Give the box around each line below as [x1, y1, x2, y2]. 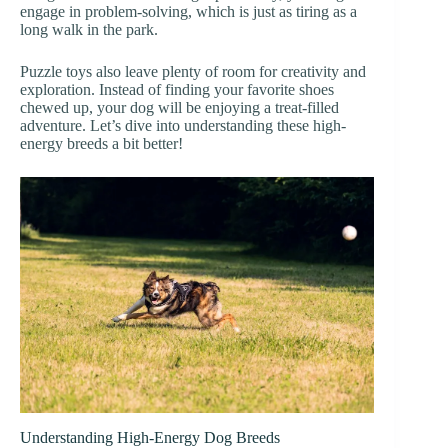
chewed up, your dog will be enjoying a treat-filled [20, 99, 339, 117]
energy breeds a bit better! [20, 135, 183, 153]
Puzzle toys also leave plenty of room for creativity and [20, 63, 366, 81]
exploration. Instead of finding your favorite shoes [20, 81, 334, 99]
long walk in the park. [20, 21, 158, 39]
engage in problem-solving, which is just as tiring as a [20, 3, 357, 21]
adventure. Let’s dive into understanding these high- [20, 117, 346, 135]
